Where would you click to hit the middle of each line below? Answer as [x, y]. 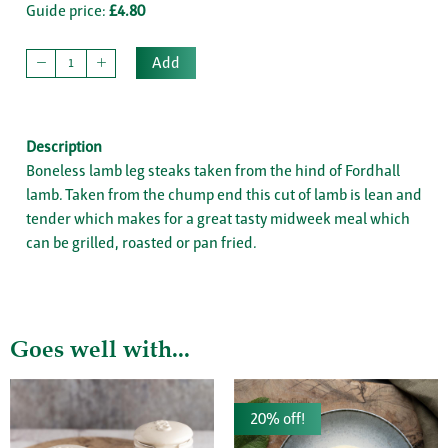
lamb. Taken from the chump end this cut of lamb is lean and [224, 195]
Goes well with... [100, 349]
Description [64, 147]
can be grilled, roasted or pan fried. [141, 243]
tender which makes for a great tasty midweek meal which [218, 219]
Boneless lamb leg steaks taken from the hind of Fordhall [213, 171]
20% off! [277, 419]
